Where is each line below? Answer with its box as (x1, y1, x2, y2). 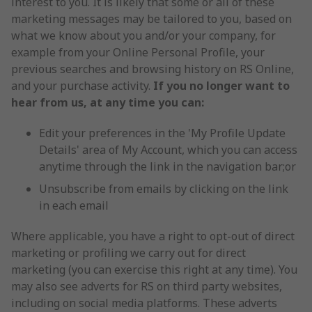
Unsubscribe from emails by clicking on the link (39, 181, 288, 196)
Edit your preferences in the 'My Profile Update (39, 125, 286, 141)
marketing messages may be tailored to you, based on (11, 11, 292, 26)
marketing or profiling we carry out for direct (11, 245, 246, 260)
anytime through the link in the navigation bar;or (39, 159, 296, 174)
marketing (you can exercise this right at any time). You (11, 262, 297, 277)
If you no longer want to (153, 78, 290, 93)
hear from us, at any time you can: (11, 95, 204, 110)
